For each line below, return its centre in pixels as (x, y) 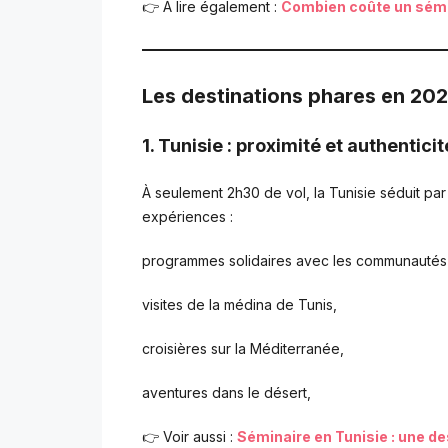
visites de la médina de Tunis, (239, 304)
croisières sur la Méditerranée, (243, 348)
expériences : (187, 216)
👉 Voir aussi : (189, 436)
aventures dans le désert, (226, 392)
